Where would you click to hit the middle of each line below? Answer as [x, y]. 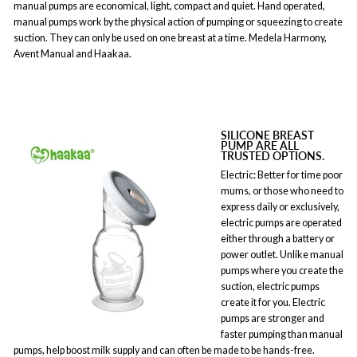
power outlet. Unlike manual [282, 254]
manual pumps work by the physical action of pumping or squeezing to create [178, 22]
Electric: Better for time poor [282, 175]
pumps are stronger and [273, 318]
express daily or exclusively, [280, 206]
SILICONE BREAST [267, 135]
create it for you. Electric [273, 302]
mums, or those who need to [282, 190]
